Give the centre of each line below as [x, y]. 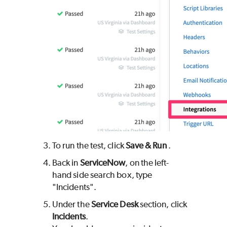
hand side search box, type [102, 175]
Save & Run [146, 146]
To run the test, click [89, 146]
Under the [72, 204]
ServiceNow [103, 163]
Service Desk [115, 204]
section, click [162, 204]
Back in [66, 163]
